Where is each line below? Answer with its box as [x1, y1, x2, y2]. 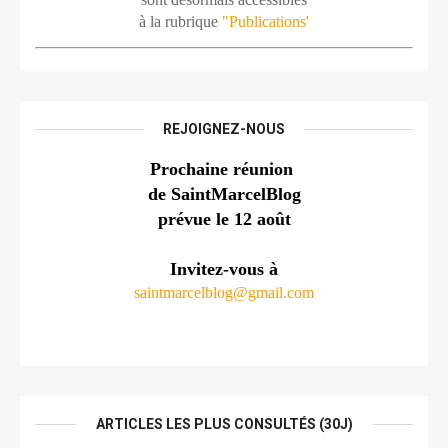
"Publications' [222, 13, 309, 30]
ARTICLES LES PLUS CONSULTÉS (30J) [95, 416, 353, 432]
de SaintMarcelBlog [147, 184, 301, 204]
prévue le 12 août [157, 209, 291, 229]
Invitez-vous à [170, 259, 278, 279]
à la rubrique [139, 13, 222, 30]
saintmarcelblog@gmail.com [134, 284, 314, 301]
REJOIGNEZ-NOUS [163, 121, 285, 137]
